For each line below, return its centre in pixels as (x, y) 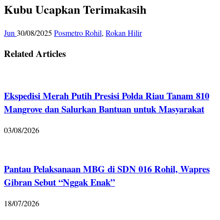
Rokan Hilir (124, 32)
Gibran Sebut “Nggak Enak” (59, 182)
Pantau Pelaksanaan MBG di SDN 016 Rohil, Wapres (107, 169)
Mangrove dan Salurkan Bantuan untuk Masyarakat (104, 109)
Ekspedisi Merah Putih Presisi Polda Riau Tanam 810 (107, 95)
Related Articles (35, 54)
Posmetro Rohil (78, 32)
